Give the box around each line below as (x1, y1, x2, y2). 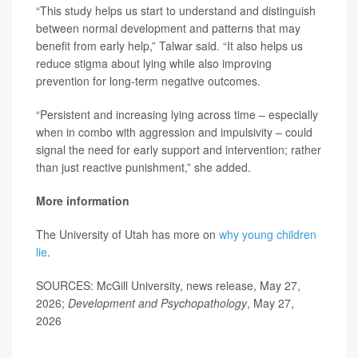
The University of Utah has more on (36, 226, 219, 242)
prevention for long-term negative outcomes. (36, 73, 261, 89)
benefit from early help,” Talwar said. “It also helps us (36, 38, 303, 54)
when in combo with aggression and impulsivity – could (36, 124, 312, 140)
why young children (219, 226, 316, 242)
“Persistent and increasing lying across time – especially (36, 106, 318, 122)
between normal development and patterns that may (36, 20, 300, 36)
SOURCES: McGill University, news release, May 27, (36, 277, 300, 293)
